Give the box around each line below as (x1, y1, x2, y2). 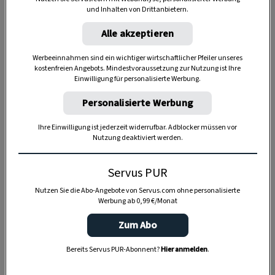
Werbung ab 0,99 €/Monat (98, 196, 177, 206)
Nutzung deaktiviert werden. (92, 133, 183, 143)
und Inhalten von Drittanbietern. (87, 4, 188, 15)
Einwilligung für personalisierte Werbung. (74, 74, 201, 84)
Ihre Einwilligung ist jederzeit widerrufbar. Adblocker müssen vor (38, 122, 237, 133)
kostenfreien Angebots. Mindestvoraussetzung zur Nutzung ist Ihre (34, 63, 241, 74)
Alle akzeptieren (101, 27, 174, 41)
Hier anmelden (160, 244, 207, 255)
